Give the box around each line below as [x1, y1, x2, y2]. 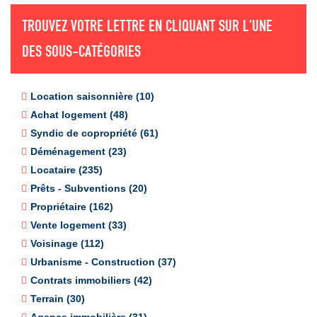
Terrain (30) [30, 293, 85, 305]
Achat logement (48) [30, 109, 128, 121]
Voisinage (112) [30, 238, 104, 250]
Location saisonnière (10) [30, 91, 154, 103]
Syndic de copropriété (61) [30, 127, 158, 139]
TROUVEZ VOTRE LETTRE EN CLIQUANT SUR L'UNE [22, 16, 272, 36]
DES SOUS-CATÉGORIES [22, 42, 141, 62]
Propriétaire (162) [30, 201, 113, 213]
